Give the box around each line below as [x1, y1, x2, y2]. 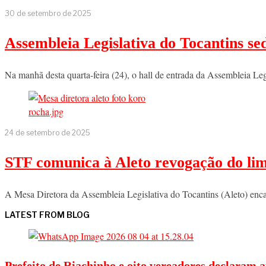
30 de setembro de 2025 [5, 8, 91, 18]
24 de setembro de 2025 [5, 128, 90, 137]
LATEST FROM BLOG [5, 209, 90, 220]
